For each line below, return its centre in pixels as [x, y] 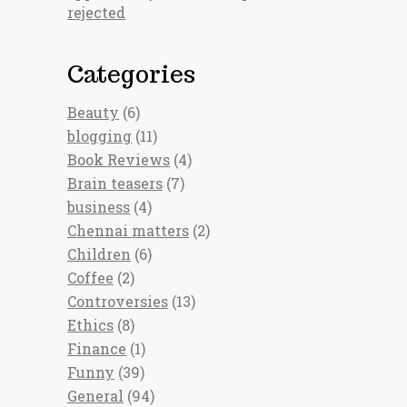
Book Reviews [119, 159]
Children [99, 254]
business [99, 207]
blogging [99, 136]
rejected [96, 12]
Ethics [90, 325]
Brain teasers [115, 183]
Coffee [90, 278]
